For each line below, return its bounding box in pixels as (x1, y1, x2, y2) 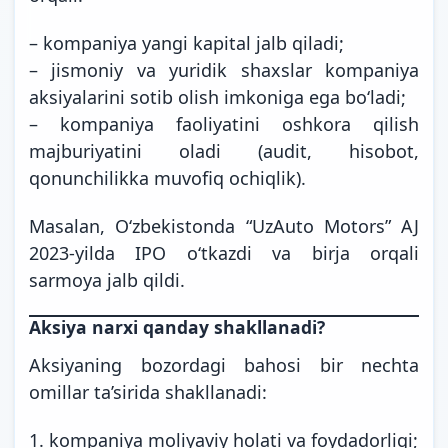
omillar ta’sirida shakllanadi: (29, 379, 267, 404)
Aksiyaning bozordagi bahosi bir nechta (29, 352, 419, 377)
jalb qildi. (102, 267, 185, 292)
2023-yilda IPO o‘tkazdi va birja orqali (29, 240, 419, 265)
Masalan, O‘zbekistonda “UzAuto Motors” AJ (29, 213, 419, 238)
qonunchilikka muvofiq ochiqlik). (29, 165, 306, 190)
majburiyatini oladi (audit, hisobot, (29, 138, 419, 163)
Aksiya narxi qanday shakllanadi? (29, 314, 325, 339)
